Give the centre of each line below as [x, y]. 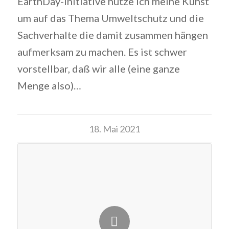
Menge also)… [49, 86]
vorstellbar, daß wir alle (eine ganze [98, 69]
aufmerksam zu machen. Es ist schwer [102, 52]
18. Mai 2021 [114, 129]
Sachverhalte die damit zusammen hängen [112, 35]
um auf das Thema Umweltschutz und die [110, 18]
